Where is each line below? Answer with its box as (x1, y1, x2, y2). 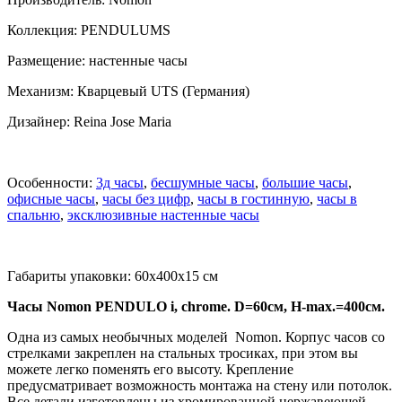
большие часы (262, 174, 348, 190)
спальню (7, 206, 60, 223)
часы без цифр (102, 190, 190, 206)
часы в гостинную (197, 190, 310, 206)
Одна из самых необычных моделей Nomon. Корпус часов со (7, 328, 385, 345)
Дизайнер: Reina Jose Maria (7, 113, 171, 129)
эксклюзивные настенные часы (67, 206, 259, 223)
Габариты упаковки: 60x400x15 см (7, 267, 218, 284)
